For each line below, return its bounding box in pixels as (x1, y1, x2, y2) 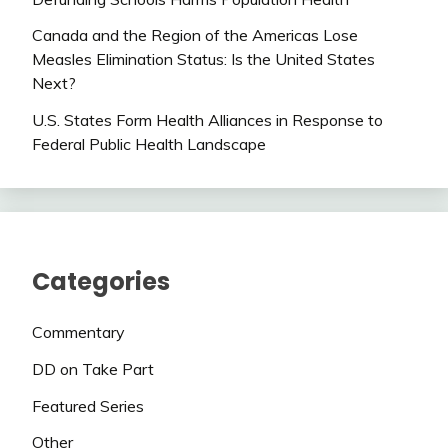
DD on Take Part (32, 358, 154, 379)
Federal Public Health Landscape (32, 134, 266, 155)
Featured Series (32, 395, 144, 416)
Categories (32, 265, 170, 299)
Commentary (32, 322, 125, 343)
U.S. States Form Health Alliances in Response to (32, 110, 383, 131)
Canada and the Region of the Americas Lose (32, 25, 358, 46)
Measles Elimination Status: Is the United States (32, 49, 375, 70)
